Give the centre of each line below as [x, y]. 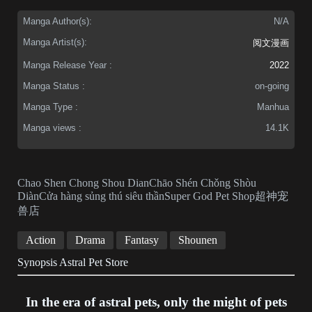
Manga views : [52, 127]
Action [41, 240]
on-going [272, 86]
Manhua [273, 107]
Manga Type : [50, 107]
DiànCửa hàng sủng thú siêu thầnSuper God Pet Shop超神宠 [153, 196]
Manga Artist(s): [55, 42]
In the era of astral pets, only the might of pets [156, 302]
